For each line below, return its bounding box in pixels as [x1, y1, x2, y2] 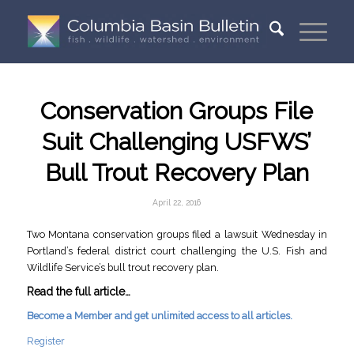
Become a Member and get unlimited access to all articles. [26, 310, 292, 322]
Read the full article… [26, 284, 130, 298]
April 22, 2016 [153, 198, 201, 207]
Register [26, 335, 65, 347]
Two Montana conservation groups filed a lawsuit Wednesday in [26, 228, 328, 240]
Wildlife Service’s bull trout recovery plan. [26, 261, 219, 273]
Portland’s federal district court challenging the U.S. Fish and [26, 244, 328, 257]
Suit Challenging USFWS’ [42, 128, 312, 156]
